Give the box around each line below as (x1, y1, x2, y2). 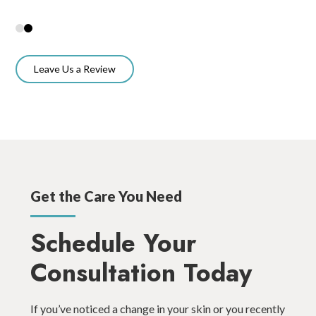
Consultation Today (30, 255, 252, 291)
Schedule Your (30, 226, 197, 262)
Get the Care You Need (30, 187, 182, 205)
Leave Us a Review (34, 62, 116, 75)
